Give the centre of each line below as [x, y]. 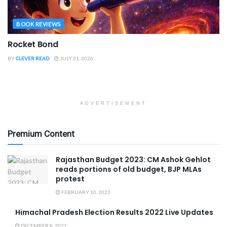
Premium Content [41, 134]
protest [70, 179]
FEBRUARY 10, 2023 [85, 192]
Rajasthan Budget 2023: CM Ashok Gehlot [133, 160]
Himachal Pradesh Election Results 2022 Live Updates [114, 213]
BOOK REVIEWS [39, 24]
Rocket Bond [33, 45]
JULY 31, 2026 [76, 59]
